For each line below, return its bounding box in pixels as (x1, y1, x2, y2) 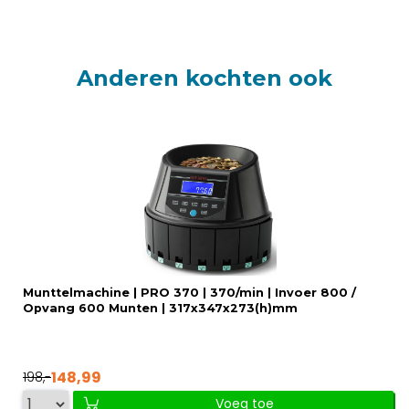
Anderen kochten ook (77, 64, 332, 91)
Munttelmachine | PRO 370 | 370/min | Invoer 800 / (23, 285, 356, 299)
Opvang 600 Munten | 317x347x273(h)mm (23, 300, 298, 315)
